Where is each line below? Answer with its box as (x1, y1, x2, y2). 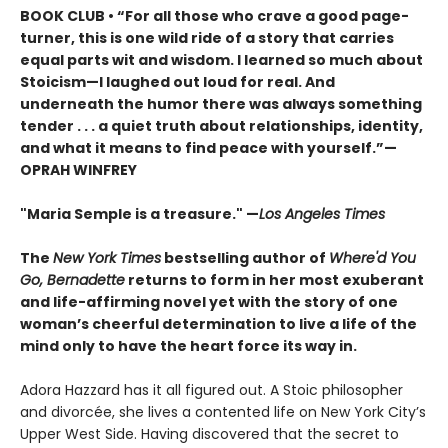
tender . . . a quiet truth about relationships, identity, (20, 116, 423, 137)
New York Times (53, 248, 161, 269)
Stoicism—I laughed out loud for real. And (20, 72, 335, 93)
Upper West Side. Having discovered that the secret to (20, 424, 399, 445)
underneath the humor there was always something (20, 94, 422, 115)
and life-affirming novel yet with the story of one (20, 292, 398, 313)
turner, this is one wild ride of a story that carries (20, 28, 394, 49)
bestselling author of (161, 248, 329, 269)
